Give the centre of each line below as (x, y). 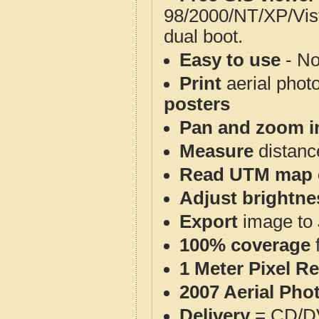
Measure (216, 151)
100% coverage (245, 245)
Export (209, 221)
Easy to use (230, 60)
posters (197, 104)
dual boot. (203, 36)
